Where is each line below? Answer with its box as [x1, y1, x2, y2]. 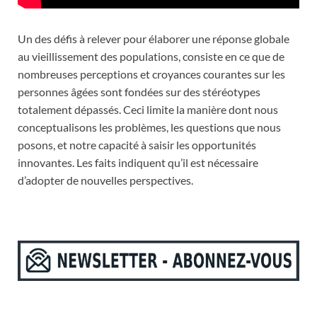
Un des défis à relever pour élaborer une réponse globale [18, 31, 289, 45]
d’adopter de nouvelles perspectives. [18, 173, 193, 187]
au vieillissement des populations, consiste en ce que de [18, 49, 284, 63]
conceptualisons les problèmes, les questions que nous [18, 120, 281, 134]
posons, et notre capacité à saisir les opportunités [18, 137, 256, 151]
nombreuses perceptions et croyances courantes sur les [18, 67, 285, 81]
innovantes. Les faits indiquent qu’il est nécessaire [18, 155, 258, 169]
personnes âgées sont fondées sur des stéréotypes [18, 84, 260, 98]
